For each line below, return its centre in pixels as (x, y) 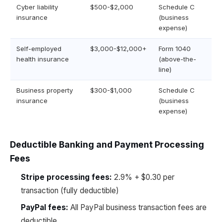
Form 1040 (175, 49)
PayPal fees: (45, 207)
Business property (45, 90)
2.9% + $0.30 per (143, 177)
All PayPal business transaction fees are (138, 207)
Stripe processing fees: (66, 177)
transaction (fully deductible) (70, 191)
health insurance (43, 59)
